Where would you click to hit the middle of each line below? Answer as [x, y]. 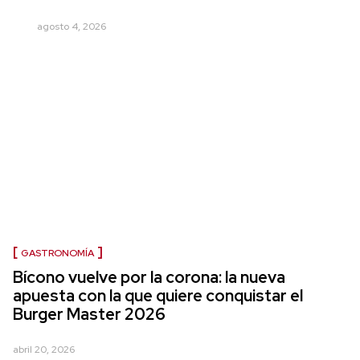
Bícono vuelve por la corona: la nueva [149, 277]
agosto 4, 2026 [72, 27]
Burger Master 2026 [89, 314]
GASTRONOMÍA [57, 253]
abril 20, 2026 [44, 350]
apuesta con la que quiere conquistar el [158, 296]
